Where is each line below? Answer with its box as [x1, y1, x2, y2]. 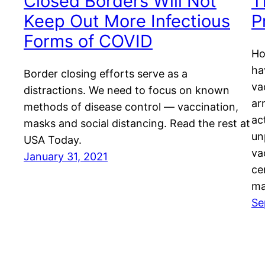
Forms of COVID [24, 30, 153, 51]
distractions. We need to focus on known [24, 83, 230, 96]
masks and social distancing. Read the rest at [24, 117, 250, 130]
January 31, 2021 [24, 150, 108, 163]
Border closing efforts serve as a [24, 67, 188, 80]
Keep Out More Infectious [24, 10, 230, 31]
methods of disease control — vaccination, [24, 100, 238, 113]
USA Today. [24, 133, 82, 146]
